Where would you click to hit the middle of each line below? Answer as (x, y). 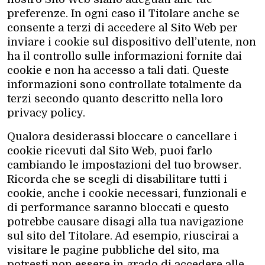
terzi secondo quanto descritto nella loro (115, 98)
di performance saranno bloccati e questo (118, 207)
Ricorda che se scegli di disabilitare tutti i (117, 179)
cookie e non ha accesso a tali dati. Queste (118, 70)
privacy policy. (46, 113)
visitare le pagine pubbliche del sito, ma (113, 250)
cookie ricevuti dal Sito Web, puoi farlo (110, 151)
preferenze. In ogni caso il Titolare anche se (123, 13)
